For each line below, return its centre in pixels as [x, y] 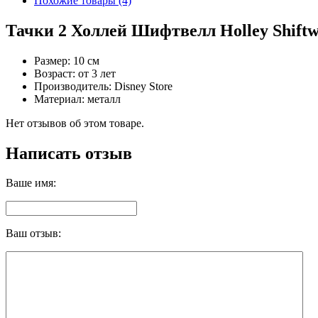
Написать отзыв [69, 153]
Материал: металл [77, 99]
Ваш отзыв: [33, 234]
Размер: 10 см [67, 60]
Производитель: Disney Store [103, 86]
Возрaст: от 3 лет [75, 73]
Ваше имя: [31, 183]
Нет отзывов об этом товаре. [75, 123]
